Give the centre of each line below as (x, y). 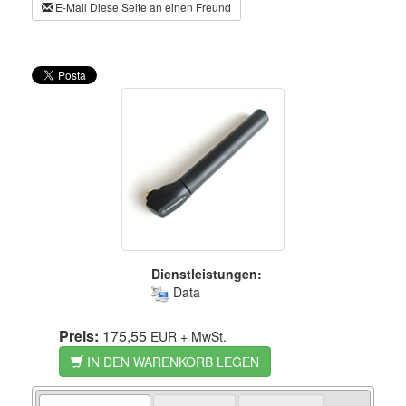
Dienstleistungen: (206, 274)
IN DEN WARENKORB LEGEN (171, 361)
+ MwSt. (202, 336)
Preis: (79, 335)
